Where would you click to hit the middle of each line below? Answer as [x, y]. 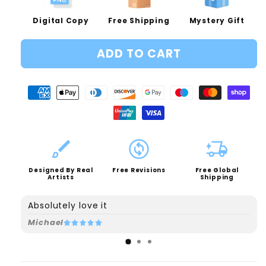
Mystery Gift [217, 21]
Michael [46, 223]
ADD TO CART [139, 53]
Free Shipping [139, 21]
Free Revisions [139, 170]
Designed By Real [61, 170]
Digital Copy [61, 21]
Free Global [217, 170]
